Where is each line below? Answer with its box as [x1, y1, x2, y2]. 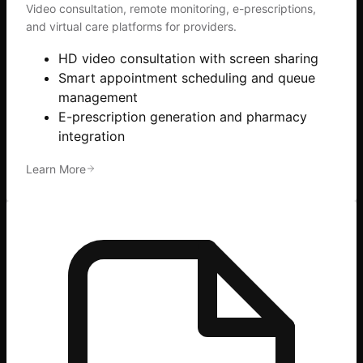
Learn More [26, 162, 86, 177]
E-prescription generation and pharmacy [58, 109, 307, 126]
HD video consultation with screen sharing [58, 50, 318, 67]
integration [58, 128, 125, 145]
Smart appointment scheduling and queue [58, 70, 315, 87]
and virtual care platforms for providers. [26, 19, 237, 34]
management [58, 89, 138, 106]
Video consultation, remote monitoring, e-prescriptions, [26, 2, 316, 16]
